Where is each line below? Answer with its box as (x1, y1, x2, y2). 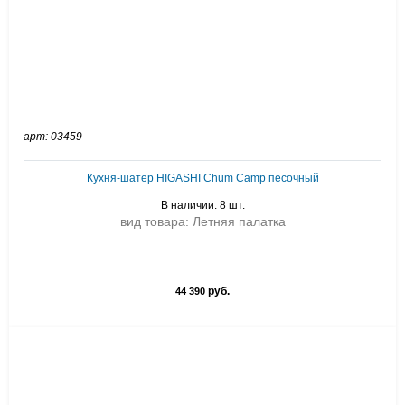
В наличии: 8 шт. (160, 199, 245, 212)
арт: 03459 (24, 130, 82, 143)
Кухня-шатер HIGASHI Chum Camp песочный (86, 172, 319, 184)
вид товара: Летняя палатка (119, 214, 286, 229)
